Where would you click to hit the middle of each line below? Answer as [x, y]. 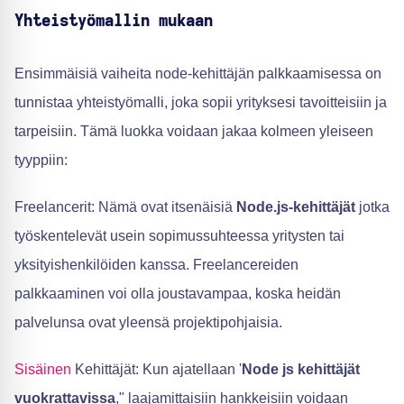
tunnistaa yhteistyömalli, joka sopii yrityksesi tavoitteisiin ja [201, 102]
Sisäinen [43, 369]
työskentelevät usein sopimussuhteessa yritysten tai [179, 236]
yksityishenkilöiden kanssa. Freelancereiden [156, 265]
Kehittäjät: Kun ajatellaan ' [156, 369]
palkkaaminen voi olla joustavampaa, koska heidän [178, 294]
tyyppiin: [41, 160]
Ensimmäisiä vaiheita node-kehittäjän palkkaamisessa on [198, 73]
